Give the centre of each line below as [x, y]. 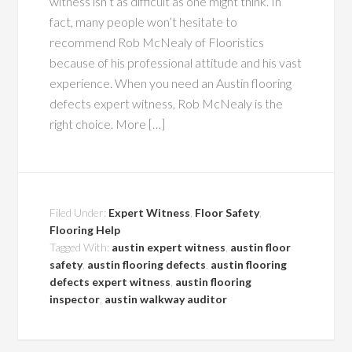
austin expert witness [169, 247]
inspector [75, 299]
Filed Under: [79, 213]
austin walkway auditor [166, 299]
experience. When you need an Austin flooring [171, 83]
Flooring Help [85, 230]
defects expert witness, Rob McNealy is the [167, 103]
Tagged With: [81, 247]
